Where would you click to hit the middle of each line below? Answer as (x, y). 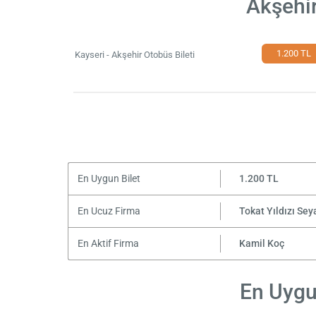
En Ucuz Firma (109, 211)
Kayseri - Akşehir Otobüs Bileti (135, 55)
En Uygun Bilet (109, 178)
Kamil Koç (261, 243)
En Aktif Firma (108, 243)
